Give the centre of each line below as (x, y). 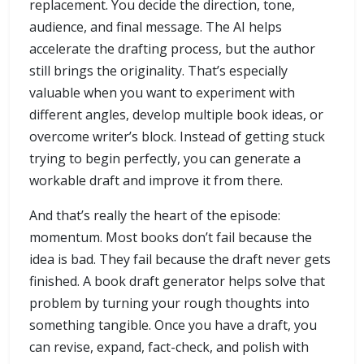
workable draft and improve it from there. (156, 181)
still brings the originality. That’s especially (158, 71)
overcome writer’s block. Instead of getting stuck (177, 137)
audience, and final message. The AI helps (156, 27)
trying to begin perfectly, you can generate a (165, 159)
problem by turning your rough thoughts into (169, 303)
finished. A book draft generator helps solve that (177, 282)
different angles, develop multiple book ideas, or (176, 115)
